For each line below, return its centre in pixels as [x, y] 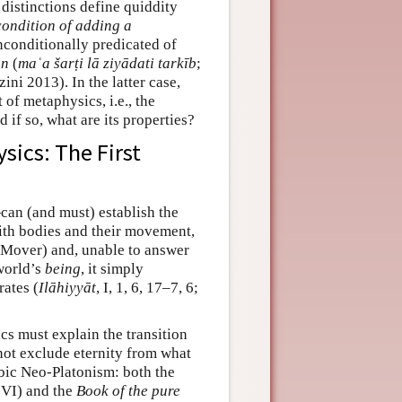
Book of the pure [128, 391]
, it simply [112, 269]
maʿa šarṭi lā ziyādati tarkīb [107, 64]
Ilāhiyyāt [67, 288]
